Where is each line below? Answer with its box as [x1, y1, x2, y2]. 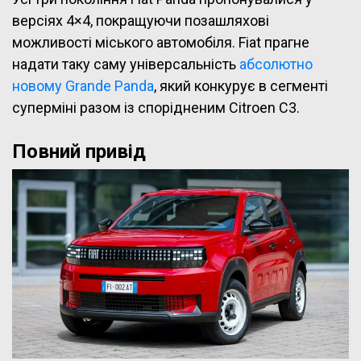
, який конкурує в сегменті [154, 77, 328, 94]
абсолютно [239, 55, 313, 73]
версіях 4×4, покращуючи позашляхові [12, 11, 269, 29]
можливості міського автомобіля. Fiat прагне [12, 33, 309, 51]
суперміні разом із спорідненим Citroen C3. [12, 98, 300, 116]
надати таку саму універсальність [12, 55, 239, 73]
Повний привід [12, 139, 146, 163]
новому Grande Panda [12, 77, 154, 94]
